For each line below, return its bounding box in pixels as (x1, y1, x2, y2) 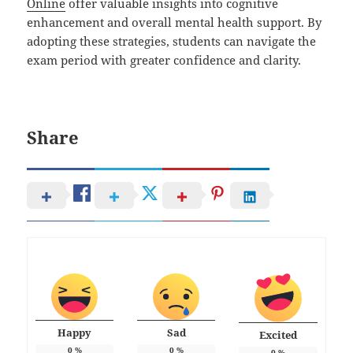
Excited (258, 327, 297, 342)
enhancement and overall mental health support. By (27, 14, 322, 31)
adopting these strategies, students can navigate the (27, 33, 317, 50)
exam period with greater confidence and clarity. (27, 52, 302, 69)
